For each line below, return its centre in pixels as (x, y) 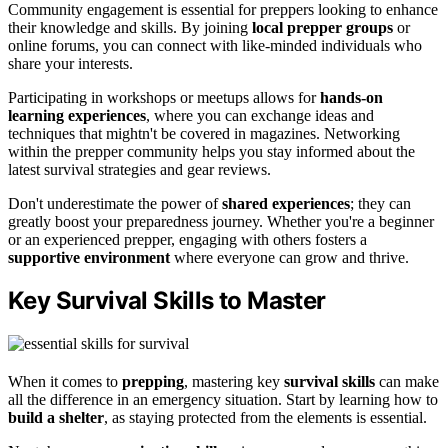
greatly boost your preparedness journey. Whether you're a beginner (221, 221)
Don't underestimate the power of (115, 203)
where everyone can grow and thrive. (289, 257)
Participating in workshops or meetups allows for (164, 97)
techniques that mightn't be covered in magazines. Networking (204, 133)
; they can (380, 203)
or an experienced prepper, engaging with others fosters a (187, 239)
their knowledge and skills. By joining (130, 27)
